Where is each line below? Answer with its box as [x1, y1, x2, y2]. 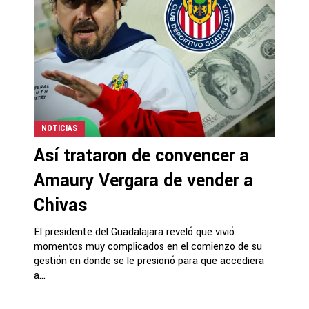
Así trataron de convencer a [34, 143, 249, 168]
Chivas [34, 192, 88, 218]
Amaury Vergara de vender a [34, 168, 253, 193]
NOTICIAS [41, 123, 77, 133]
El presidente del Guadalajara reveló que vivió [34, 224, 235, 239]
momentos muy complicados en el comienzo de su [34, 239, 262, 254]
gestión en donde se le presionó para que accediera [34, 253, 264, 268]
